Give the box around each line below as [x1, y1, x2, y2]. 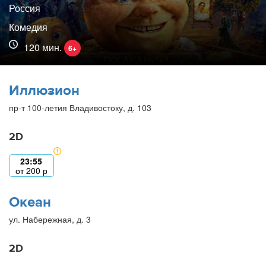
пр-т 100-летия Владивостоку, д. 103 [9, 101, 151, 113]
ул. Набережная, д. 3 [9, 213, 91, 225]
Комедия [9, 20, 47, 34]
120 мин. [24, 40, 64, 54]
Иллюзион [9, 81, 80, 100]
